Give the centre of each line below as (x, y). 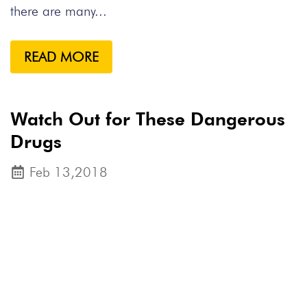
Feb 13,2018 (69, 172)
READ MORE (61, 57)
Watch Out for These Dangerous (148, 119)
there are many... (59, 11)
